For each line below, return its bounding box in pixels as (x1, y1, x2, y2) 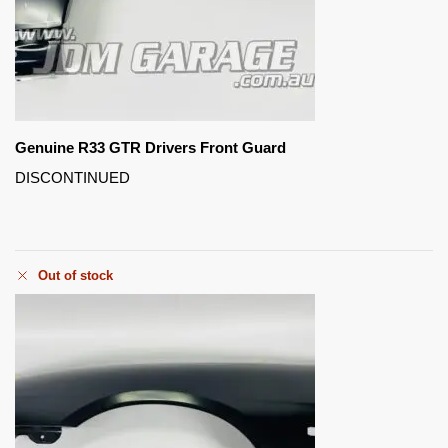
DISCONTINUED (15, 169, 130, 187)
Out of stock (38, 267, 113, 283)
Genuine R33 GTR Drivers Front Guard (15, 139, 286, 157)
